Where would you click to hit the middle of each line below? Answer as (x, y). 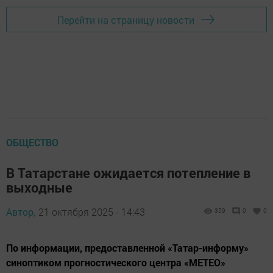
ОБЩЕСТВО (32, 143)
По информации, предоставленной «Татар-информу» (127, 248)
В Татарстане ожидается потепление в (128, 173)
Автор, (21, 212)
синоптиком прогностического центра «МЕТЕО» (116, 263)
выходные (39, 188)
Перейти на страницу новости (126, 19)
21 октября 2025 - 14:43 (92, 212)
